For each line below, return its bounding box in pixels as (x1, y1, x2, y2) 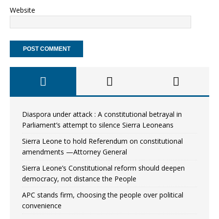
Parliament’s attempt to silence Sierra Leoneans (22, 120, 174, 130)
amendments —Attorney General (22, 147, 127, 156)
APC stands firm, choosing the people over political (22, 190, 183, 199)
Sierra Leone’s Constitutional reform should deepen (22, 163, 185, 173)
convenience (22, 201, 62, 210)
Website (10, 5, 35, 15)
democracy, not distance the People (22, 174, 136, 183)
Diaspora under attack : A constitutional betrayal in (22, 109, 182, 119)
